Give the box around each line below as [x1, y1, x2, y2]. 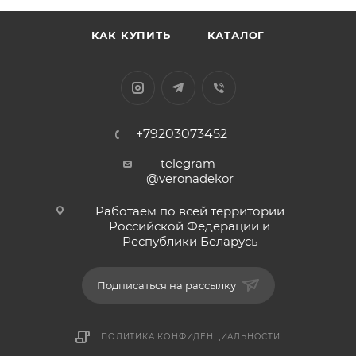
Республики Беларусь [122, 233, 257, 249]
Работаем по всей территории [95, 203, 284, 219]
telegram [161, 155, 219, 171]
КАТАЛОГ [207, 28, 265, 41]
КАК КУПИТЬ [91, 28, 171, 41]
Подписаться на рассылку [96, 278, 238, 292]
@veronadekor [145, 170, 234, 186]
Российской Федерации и [109, 218, 270, 234]
